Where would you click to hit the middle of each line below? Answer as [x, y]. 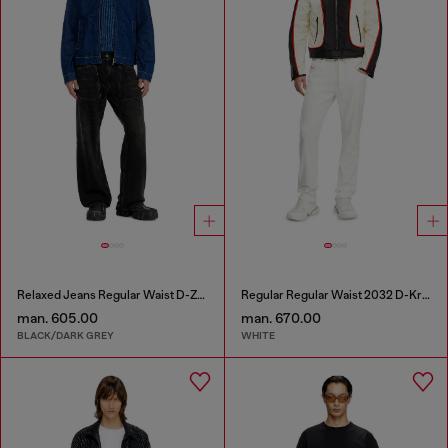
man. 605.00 [57, 317]
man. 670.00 [280, 317]
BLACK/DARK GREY [65, 336]
